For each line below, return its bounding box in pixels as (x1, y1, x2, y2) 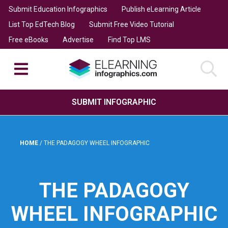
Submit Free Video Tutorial (89, 20, 174, 28)
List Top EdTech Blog (8, 20, 75, 28)
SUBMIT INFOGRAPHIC (72, 97, 156, 107)
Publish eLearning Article (121, 5, 201, 13)
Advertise (62, 35, 94, 44)
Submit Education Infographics (8, 5, 107, 13)
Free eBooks (8, 35, 48, 44)
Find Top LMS (107, 35, 151, 44)
